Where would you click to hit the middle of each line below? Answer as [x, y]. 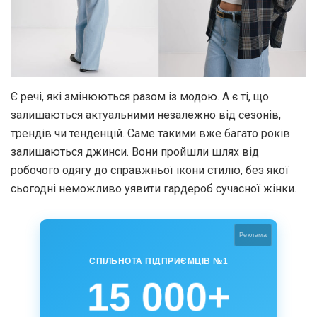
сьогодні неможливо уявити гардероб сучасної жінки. [154, 189]
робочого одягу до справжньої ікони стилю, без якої [150, 171]
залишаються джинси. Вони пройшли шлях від [135, 152]
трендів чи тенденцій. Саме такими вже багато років [150, 134]
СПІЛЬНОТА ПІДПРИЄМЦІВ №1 [158, 261]
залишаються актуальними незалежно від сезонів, [146, 115]
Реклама [253, 235]
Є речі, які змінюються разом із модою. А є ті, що [140, 97]
